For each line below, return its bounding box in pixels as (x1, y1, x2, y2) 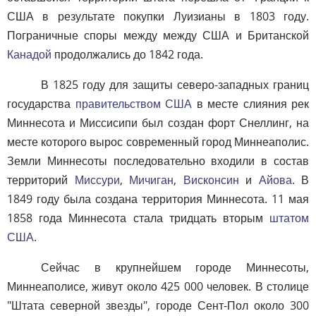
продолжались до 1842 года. (51, 46, 203, 62)
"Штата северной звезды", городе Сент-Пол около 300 (7, 297, 309, 313)
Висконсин (183, 171, 239, 188)
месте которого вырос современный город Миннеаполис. (7, 133, 309, 150)
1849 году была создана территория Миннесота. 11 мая (7, 190, 309, 207)
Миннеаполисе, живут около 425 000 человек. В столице (7, 278, 309, 294)
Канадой (7, 46, 51, 62)
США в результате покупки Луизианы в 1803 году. (7, 8, 309, 24)
